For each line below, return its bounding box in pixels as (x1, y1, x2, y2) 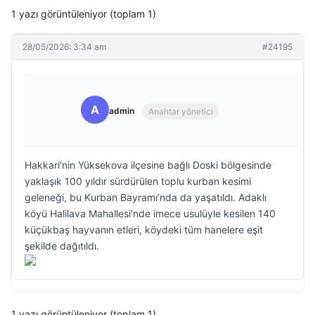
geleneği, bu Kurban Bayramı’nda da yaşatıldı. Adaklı (25, 191, 266, 203)
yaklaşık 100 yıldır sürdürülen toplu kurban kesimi (25, 175, 251, 187)
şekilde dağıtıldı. (25, 240, 99, 252)
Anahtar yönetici (148, 105, 213, 117)
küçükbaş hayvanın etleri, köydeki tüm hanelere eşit (25, 224, 263, 236)
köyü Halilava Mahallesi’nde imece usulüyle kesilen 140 (25, 207, 276, 219)
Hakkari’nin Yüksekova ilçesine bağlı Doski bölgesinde (25, 159, 271, 171)
